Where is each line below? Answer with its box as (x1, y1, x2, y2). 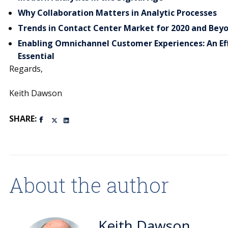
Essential (17, 50, 54, 62)
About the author (9, 172, 169, 199)
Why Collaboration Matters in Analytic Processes (17, 7, 217, 19)
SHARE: (9, 112, 37, 124)
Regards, (9, 63, 43, 75)
